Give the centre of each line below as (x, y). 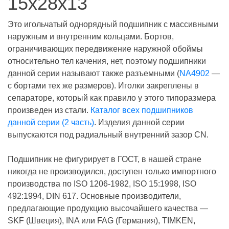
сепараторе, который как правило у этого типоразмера (112, 98)
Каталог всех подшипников (142, 110)
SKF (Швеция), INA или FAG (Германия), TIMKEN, (101, 221)
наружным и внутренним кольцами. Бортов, (91, 37)
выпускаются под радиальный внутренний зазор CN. (108, 135)
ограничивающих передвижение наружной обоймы (105, 49)
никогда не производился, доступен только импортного (112, 171)
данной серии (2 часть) (51, 122)
